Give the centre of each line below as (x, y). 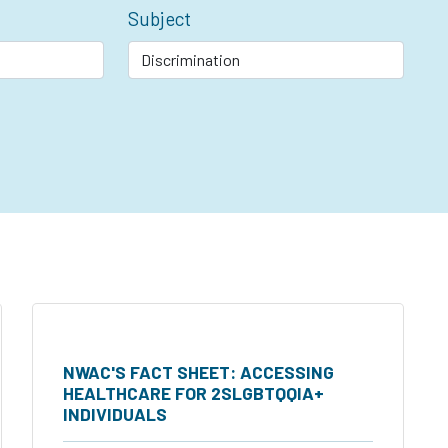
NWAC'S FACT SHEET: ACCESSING (198, 371)
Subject (159, 18)
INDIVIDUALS (115, 413)
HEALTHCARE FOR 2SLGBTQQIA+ (193, 392)
